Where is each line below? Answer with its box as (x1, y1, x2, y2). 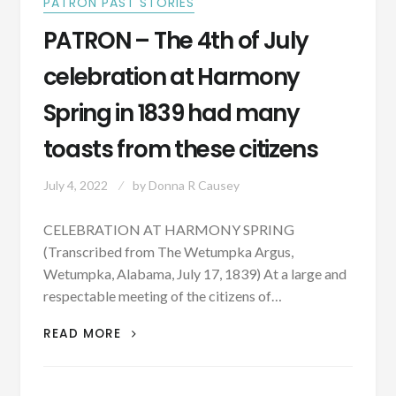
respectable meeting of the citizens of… (42, 286, 282, 304)
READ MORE (42, 324, 126, 342)
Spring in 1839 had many (42, 96, 300, 129)
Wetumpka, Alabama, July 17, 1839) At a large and (42, 264, 346, 282)
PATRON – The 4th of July (42, 24, 308, 57)
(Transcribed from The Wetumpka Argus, (42, 242, 293, 260)
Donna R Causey (148, 177, 240, 193)
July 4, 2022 (42, 177, 108, 193)
